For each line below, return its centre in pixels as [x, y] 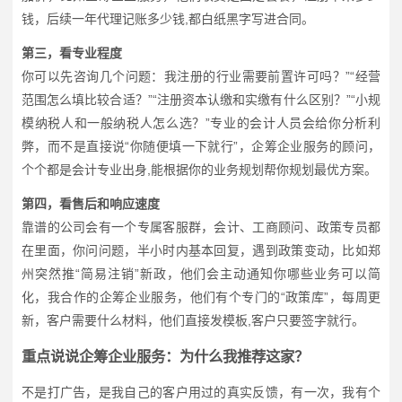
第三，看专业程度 [72, 52]
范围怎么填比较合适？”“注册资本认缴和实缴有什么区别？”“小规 [201, 99]
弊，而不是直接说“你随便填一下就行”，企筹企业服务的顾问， [201, 146]
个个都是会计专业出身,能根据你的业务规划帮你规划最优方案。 [199, 169]
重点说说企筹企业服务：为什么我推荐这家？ [165, 356]
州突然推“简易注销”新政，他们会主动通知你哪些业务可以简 [201, 273]
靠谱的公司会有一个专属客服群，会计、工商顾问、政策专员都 [201, 227]
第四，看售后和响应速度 [91, 203]
